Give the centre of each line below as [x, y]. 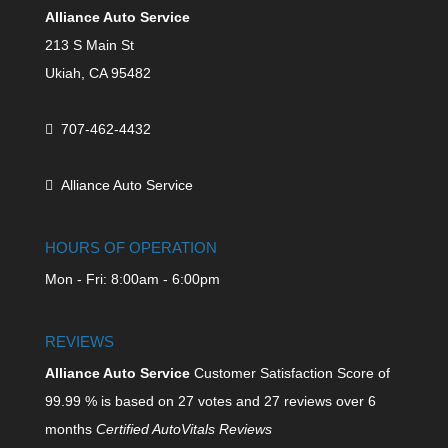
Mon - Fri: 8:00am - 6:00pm [132, 279]
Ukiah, [64, 73]
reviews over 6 [327, 401]
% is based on [129, 401]
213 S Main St [89, 45]
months [70, 429]
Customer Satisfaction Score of [289, 373]
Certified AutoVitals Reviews [183, 429]
